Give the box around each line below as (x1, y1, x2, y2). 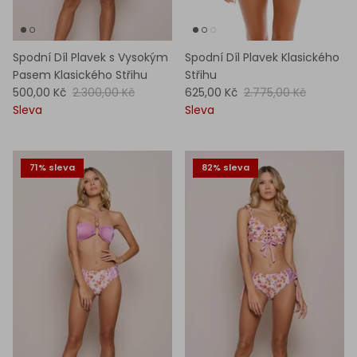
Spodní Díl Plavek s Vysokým (13, 49, 168, 65)
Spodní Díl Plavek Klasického (185, 49, 339, 65)
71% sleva (29, 161, 75, 175)
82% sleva (202, 161, 249, 175)
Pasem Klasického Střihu (13, 66, 147, 83)
